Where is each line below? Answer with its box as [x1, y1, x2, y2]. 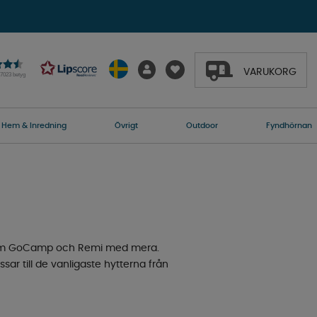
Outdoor [185, 122, 218, 130]
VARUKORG [243, 67, 296, 77]
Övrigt [114, 122, 138, 130]
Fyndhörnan [265, 122, 312, 130]
